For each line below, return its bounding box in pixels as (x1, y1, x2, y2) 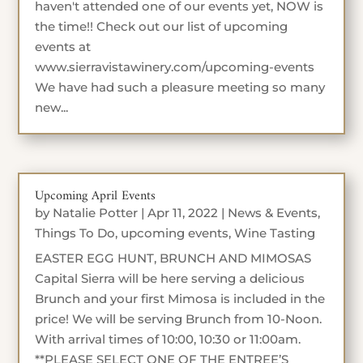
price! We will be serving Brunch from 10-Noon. (35, 310, 322, 327)
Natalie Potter (53, 204, 139, 220)
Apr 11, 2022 (147, 204, 219, 220)
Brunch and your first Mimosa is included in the (35, 290, 326, 306)
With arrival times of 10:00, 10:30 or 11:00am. (35, 331, 301, 347)
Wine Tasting (234, 224, 316, 241)
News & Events (228, 204, 318, 220)
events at (35, 39, 92, 55)
